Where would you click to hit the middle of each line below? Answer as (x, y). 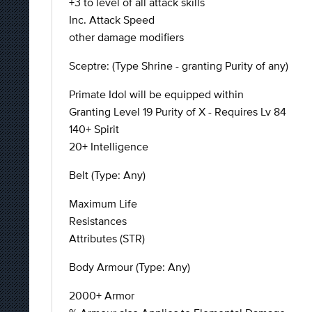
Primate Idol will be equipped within (156, 94)
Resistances (98, 221)
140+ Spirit (94, 129)
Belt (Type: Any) (107, 175)
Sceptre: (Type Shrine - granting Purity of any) (179, 65)
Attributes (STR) (107, 238)
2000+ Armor (102, 295)
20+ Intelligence (109, 146)
